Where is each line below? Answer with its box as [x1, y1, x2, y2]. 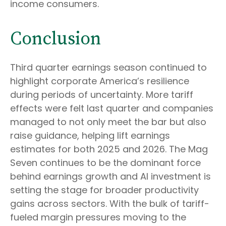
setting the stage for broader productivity [10, 184, 199, 196]
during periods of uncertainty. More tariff [10, 88, 193, 101]
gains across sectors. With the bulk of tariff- [10, 197, 209, 210]
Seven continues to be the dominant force [10, 156, 201, 169]
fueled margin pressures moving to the [10, 211, 186, 223]
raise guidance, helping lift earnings [10, 129, 170, 142]
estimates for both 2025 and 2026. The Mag [10, 143, 208, 155]
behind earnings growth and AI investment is [10, 170, 211, 183]
